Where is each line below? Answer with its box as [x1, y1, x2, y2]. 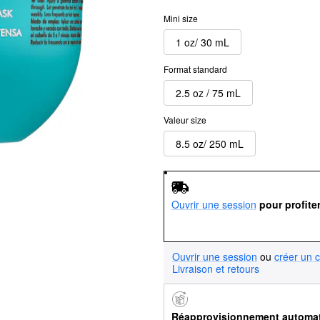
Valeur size [164, 114, 206, 126]
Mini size [164, 12, 198, 24]
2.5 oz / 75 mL [176, 85, 241, 100]
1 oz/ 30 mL [176, 34, 229, 49]
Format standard [164, 63, 227, 75]
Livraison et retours [172, 261, 259, 276]
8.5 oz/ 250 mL [176, 136, 244, 151]
